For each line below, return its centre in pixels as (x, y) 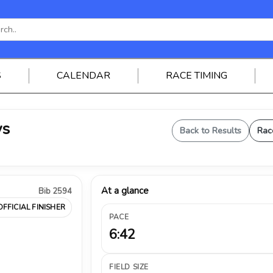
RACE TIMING (196, 76)
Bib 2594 (55, 191)
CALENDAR (83, 76)
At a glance (125, 191)
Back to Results (211, 130)
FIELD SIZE (129, 267)
